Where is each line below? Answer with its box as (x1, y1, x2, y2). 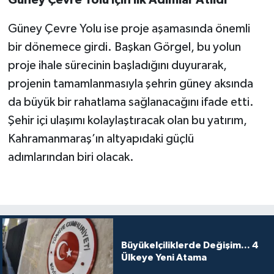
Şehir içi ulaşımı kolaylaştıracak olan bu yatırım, (7, 114, 247, 127)
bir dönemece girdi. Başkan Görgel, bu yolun (7, 40, 241, 53)
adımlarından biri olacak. (7, 150, 134, 163)
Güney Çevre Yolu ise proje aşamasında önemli (7, 22, 250, 35)
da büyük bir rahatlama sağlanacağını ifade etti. (7, 95, 254, 108)
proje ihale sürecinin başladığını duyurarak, (7, 59, 227, 72)
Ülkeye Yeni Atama (120, 252, 207, 262)
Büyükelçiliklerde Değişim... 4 (120, 240, 259, 250)
